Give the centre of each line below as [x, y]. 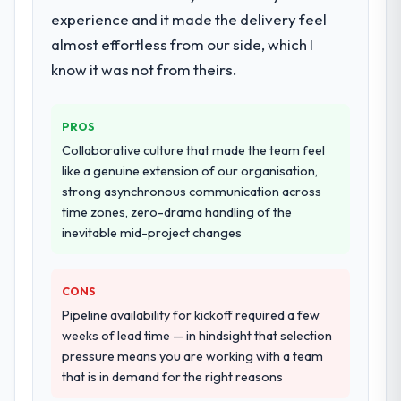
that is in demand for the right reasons [173, 376]
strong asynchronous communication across [192, 191]
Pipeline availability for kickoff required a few [191, 315]
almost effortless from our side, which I [183, 44]
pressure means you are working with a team [193, 356]
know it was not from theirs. [144, 69]
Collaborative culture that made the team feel [194, 150]
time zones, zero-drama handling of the [177, 212]
